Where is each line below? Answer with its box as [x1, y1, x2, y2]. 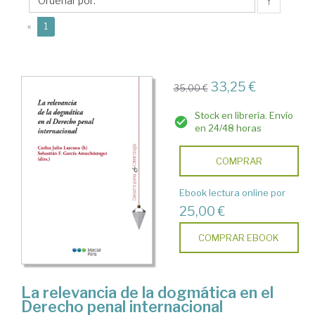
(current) [47, 20, 83, 31]
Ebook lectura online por [179, 187, 285, 198]
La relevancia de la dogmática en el [21, 283, 274, 302]
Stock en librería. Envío [194, 110, 293, 121]
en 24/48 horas [194, 122, 262, 134]
